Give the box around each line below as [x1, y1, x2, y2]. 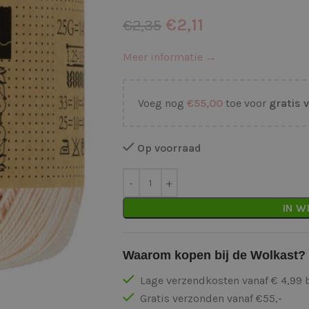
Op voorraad [137, 141, 201, 154]
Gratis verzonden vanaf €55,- [137, 292, 282, 305]
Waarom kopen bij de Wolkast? [122, 248, 306, 262]
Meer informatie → [122, 50, 217, 63]
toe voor [222, 97, 269, 110]
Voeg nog [137, 97, 187, 110]
